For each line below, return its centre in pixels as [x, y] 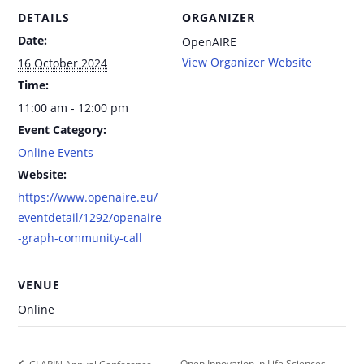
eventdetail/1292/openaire [90, 217]
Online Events [56, 152]
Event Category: [63, 129]
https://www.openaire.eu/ [88, 197]
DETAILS [44, 17]
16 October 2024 [63, 63]
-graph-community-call [80, 237]
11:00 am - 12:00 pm [74, 107]
